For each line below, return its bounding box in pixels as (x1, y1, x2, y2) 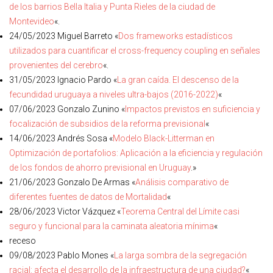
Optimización (9, 148, 62, 158)
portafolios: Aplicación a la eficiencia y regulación (71, 148, 263, 158)
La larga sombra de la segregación (114, 250, 247, 260)
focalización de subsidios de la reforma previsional (9, 119, 205, 129)
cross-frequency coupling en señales (118, 46, 260, 55)
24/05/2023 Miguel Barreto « (9, 31, 118, 41)
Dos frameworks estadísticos (118, 31, 233, 41)
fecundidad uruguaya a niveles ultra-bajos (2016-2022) (9, 90, 218, 99)
